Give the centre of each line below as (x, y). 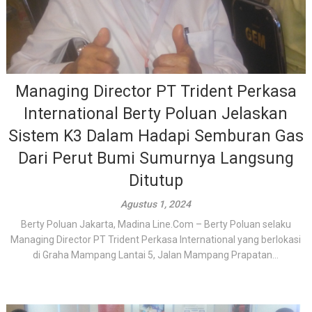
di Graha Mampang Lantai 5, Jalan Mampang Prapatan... (156, 255)
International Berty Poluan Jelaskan (156, 114)
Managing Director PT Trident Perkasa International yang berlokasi (156, 240)
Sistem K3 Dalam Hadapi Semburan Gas (156, 136)
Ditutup (156, 181)
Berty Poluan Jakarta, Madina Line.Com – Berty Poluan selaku (156, 224)
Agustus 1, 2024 (156, 204)
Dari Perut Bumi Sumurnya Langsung (156, 158)
